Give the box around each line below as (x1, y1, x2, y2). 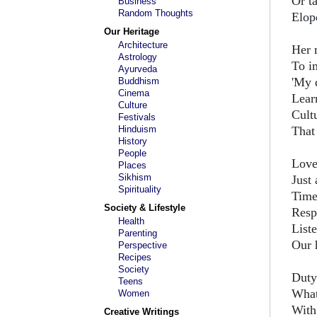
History (118, 136, 147, 146)
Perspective (118, 240, 167, 250)
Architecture (118, 40, 168, 50)
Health (118, 216, 144, 226)
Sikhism (118, 172, 151, 183)
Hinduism (118, 124, 156, 134)
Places (118, 160, 146, 171)
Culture (118, 100, 147, 110)
